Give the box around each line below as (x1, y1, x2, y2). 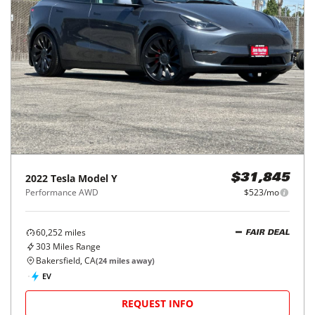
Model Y (78, 172, 117, 185)
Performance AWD (25, 186, 98, 198)
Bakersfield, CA (36, 255, 96, 266)
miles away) (107, 255, 155, 266)
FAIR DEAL (245, 229, 290, 237)
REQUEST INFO (122, 297, 193, 310)
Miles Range (51, 240, 101, 252)
